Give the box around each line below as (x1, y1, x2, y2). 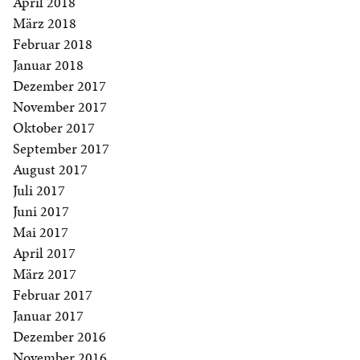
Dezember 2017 (13, 76, 106, 96)
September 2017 (13, 138, 109, 159)
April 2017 (13, 243, 76, 264)
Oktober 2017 (13, 117, 95, 138)
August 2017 (13, 159, 88, 180)
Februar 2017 (13, 284, 92, 305)
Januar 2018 (13, 55, 84, 76)
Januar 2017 (13, 305, 84, 326)
